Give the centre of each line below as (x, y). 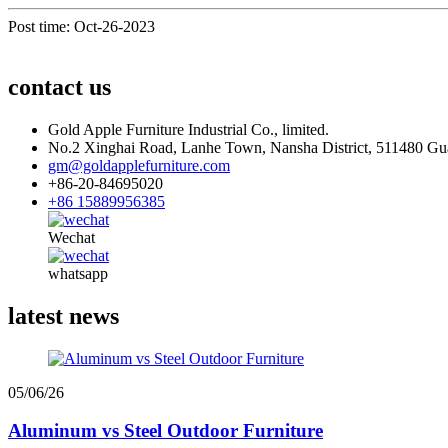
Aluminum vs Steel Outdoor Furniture (165, 431)
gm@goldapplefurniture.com (139, 165)
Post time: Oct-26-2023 (81, 26)
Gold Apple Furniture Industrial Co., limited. (188, 129)
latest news (63, 315)
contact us (59, 86)
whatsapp (78, 273)
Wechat (71, 237)
